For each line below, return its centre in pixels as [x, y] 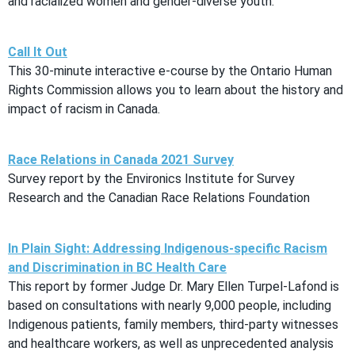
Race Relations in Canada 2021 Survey [121, 159]
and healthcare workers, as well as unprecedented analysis [171, 343]
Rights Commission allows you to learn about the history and [176, 90]
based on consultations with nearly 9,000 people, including [170, 305]
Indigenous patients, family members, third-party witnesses [173, 324]
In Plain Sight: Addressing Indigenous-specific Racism [168, 248]
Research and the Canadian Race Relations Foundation [159, 197]
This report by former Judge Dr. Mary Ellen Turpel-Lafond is [174, 286]
